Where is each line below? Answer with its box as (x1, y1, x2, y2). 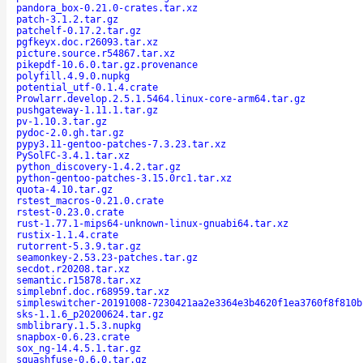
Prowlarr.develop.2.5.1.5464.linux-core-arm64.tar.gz (16, 92, 305, 105)
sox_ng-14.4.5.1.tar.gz (16, 342, 141, 354)
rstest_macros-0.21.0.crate (16, 194, 164, 207)
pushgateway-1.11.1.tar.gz (16, 104, 158, 116)
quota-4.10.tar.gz (16, 183, 113, 195)
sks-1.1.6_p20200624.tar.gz (16, 308, 164, 320)
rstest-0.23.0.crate (16, 206, 124, 218)
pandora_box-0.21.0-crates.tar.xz (16, 2, 198, 14)
